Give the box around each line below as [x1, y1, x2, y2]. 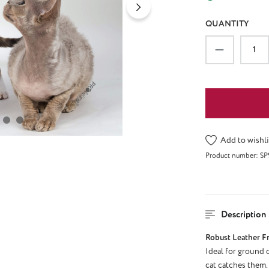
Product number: [205, 151, 260, 161]
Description [221, 208, 266, 221]
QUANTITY [205, 18, 249, 29]
